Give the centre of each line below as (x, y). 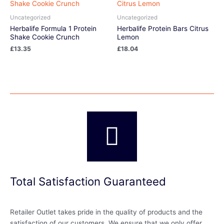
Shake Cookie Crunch (45, 37)
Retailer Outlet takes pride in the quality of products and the (106, 212)
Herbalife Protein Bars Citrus (163, 29)
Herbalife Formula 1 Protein (53, 29)
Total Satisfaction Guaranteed (88, 181)
